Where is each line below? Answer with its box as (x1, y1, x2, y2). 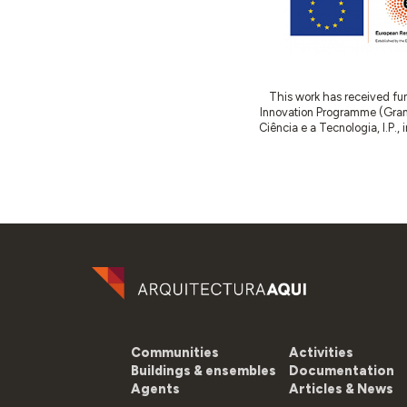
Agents (130, 380, 180, 397)
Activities (288, 343, 353, 361)
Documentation (288, 362, 394, 379)
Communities (130, 343, 219, 361)
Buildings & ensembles (130, 362, 276, 379)
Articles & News (288, 380, 393, 397)
